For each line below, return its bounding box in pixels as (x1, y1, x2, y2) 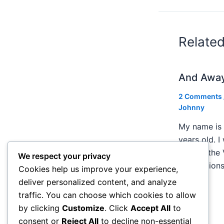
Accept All (130, 203, 170, 213)
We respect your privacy (18, 151, 110, 161)
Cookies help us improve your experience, (18, 164, 178, 174)
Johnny (178, 102, 204, 111)
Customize (62, 203, 104, 213)
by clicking (18, 203, 62, 213)
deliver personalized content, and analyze (18, 177, 176, 187)
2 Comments (178, 91, 222, 100)
